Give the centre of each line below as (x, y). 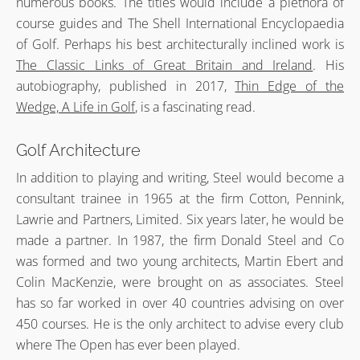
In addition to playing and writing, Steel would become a (180, 178)
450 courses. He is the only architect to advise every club (180, 324)
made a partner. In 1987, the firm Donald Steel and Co (180, 240)
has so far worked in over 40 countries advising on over (180, 303)
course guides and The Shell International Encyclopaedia (180, 23)
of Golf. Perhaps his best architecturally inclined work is (180, 44)
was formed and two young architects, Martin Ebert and (180, 261)
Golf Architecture (78, 150)
